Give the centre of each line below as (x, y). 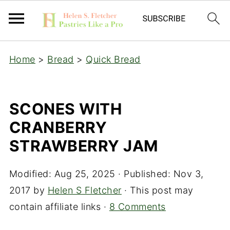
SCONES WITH (65, 109)
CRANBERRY (58, 127)
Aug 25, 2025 (85, 174)
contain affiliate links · (59, 207)
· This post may (157, 190)
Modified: (32, 174)
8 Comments (137, 207)
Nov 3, (188, 174)
